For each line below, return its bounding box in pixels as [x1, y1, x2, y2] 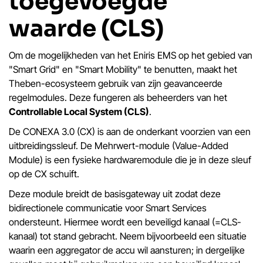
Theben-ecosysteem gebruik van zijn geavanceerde [9, 77, 222, 89]
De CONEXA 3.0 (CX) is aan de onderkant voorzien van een [9, 125, 251, 137]
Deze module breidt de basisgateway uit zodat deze [9, 187, 221, 200]
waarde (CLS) [9, 14, 164, 43]
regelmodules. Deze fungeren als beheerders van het [9, 91, 227, 103]
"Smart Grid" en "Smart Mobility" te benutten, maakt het [9, 63, 237, 75]
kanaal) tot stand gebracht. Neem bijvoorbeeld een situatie [9, 230, 247, 242]
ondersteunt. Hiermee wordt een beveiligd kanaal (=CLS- [9, 215, 241, 228]
